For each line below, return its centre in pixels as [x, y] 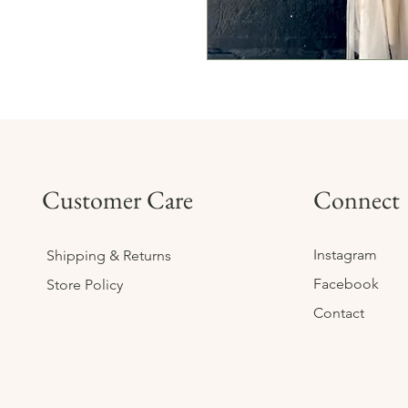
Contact [338, 313]
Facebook [347, 284]
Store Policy [85, 285]
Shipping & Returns [111, 256]
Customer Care [118, 200]
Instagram [347, 255]
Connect [356, 200]
